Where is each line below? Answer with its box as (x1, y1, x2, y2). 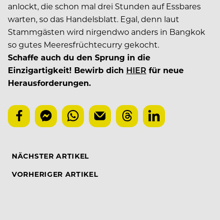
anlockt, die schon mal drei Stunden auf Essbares (8, 1, 201, 12)
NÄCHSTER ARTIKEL (12, 151, 89, 161)
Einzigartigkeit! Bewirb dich (8, 65, 126, 76)
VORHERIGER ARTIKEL (12, 169, 98, 179)
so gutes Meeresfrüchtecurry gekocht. (8, 39, 159, 50)
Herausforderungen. (8, 78, 91, 88)
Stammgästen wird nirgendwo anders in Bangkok (8, 27, 205, 37)
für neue (146, 65, 184, 76)
